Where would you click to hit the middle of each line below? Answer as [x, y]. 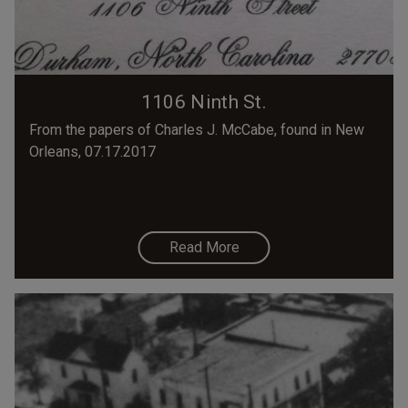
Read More [204, 248]
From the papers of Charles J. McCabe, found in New [197, 130]
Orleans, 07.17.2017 [92, 152]
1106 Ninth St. [204, 102]
